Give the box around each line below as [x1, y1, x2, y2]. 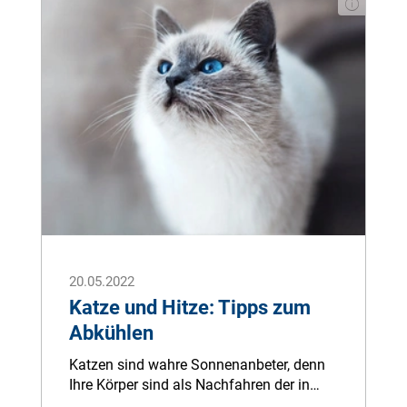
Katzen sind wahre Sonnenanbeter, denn [69, 356, 325, 373]
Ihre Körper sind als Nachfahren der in [69, 376, 310, 393]
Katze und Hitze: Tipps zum [69, 296, 311, 319]
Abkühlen [69, 322, 154, 344]
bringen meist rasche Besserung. [69, 5, 277, 22]
